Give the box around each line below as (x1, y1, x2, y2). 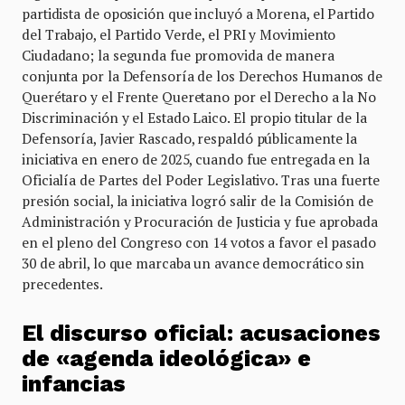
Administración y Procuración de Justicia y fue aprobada (22, 212, 378, 231)
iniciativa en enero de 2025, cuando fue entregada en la (22, 150, 370, 168)
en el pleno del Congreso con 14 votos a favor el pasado (22, 233, 376, 251)
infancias (22, 370, 126, 397)
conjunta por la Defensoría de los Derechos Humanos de (22, 67, 383, 85)
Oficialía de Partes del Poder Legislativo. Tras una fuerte (22, 171, 380, 189)
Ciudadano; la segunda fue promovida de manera (22, 46, 334, 64)
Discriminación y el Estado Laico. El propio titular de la (22, 108, 367, 127)
